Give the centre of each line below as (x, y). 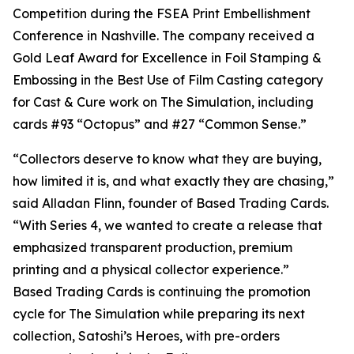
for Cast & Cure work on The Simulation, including (163, 102)
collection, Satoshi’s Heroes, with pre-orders (146, 336)
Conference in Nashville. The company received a (164, 36)
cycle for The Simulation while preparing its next (159, 314)
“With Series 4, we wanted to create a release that (168, 226)
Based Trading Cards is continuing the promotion (162, 292)
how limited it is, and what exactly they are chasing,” (173, 181)
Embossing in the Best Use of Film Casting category (168, 80)
